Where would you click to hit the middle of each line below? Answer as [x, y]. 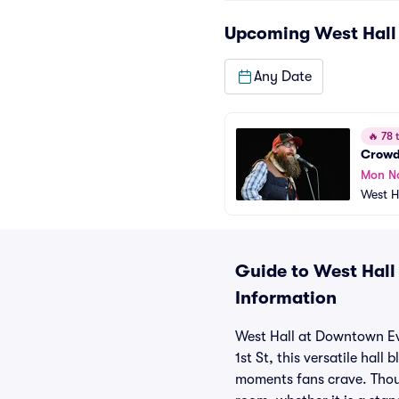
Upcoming [269, 33]
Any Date [283, 77]
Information [286, 298]
